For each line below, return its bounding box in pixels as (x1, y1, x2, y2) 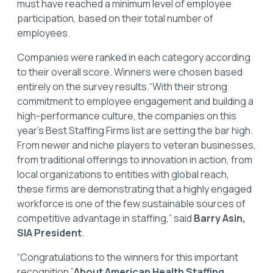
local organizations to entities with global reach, (17, 168, 229, 182)
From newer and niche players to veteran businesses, (17, 138, 256, 152)
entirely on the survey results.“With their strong (17, 80, 227, 94)
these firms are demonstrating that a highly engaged (17, 182, 252, 196)
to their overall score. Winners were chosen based (17, 65, 243, 79)
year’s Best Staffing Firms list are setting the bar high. (17, 124, 253, 138)
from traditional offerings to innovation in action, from (17, 153, 252, 167)
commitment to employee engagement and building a (17, 94, 253, 108)
